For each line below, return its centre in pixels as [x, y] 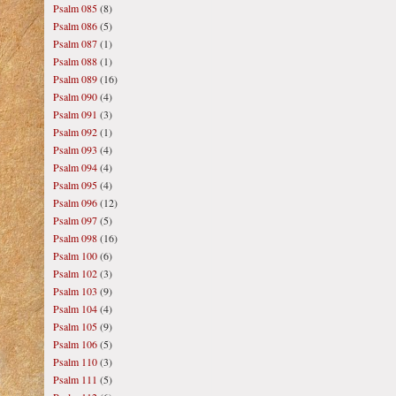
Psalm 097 [75, 220]
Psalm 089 [75, 79]
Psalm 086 [75, 26]
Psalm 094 [75, 167]
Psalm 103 [75, 291]
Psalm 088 [75, 61]
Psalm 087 [75, 43]
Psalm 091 [75, 114]
